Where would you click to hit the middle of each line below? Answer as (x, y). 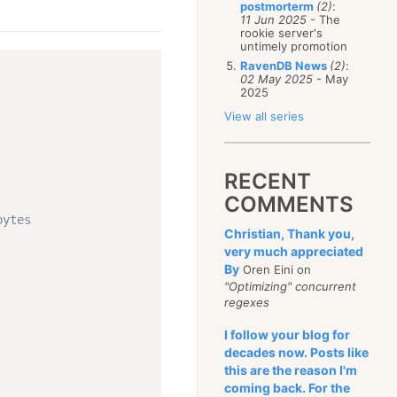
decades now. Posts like (297, 352)
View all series (265, 116)
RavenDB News (285, 66)
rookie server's (282, 33)
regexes (247, 302)
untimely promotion (294, 46)
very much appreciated (294, 251)
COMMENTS (289, 204)
